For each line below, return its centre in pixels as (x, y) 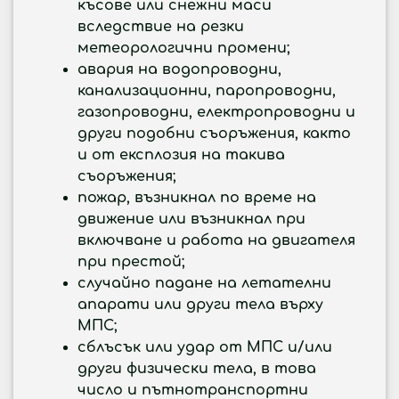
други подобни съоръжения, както (214, 134)
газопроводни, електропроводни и (216, 112)
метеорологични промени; (183, 48)
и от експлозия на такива (181, 155)
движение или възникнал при (191, 219)
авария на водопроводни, (179, 69)
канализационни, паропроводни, (207, 91)
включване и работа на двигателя (216, 240)
